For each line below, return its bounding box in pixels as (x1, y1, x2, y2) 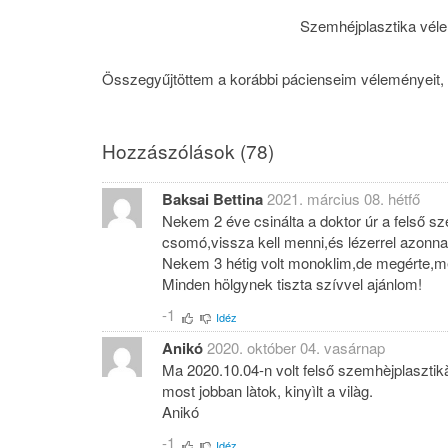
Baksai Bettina (162, 187, 263, 210)
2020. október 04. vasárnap (207, 336, 385, 358)
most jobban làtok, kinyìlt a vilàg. (162, 379, 373, 401)
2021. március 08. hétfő (267, 187, 420, 209)
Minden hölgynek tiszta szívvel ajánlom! (162, 272, 422, 294)
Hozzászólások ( (102, 137, 246, 164)
